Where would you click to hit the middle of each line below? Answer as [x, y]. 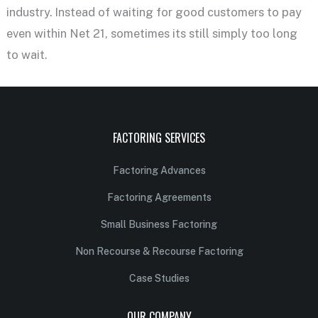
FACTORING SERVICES [159, 137]
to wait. [26, 54]
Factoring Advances [159, 170]
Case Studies [159, 278]
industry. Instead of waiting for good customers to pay [154, 12]
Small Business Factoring [159, 224]
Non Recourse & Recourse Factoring [159, 251]
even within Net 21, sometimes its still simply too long [152, 33]
